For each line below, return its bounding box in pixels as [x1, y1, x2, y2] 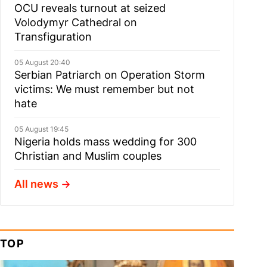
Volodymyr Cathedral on [14, 16, 137, 29]
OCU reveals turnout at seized [14, 2, 166, 14]
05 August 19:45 [14, 125, 69, 133]
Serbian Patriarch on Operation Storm [14, 69, 205, 81]
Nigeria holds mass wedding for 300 [14, 135, 197, 148]
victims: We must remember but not [14, 83, 194, 95]
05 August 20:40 [14, 58, 70, 67]
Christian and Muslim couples [14, 150, 162, 162]
